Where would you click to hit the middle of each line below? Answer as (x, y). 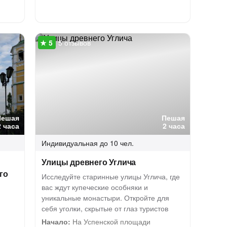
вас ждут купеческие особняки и (95, 187)
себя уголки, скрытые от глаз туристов (105, 208)
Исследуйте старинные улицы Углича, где (111, 176)
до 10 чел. (117, 143)
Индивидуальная (70, 143)
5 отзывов (75, 43)
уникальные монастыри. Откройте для (106, 198)
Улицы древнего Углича (89, 162)
